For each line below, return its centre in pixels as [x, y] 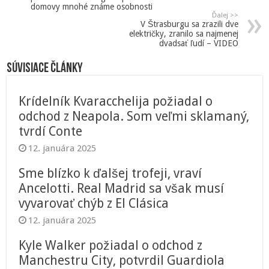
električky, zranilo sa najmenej [183, 34]
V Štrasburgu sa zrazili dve [189, 24]
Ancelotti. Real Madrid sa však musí [122, 189]
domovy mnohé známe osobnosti [92, 7]
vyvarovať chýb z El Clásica [94, 204]
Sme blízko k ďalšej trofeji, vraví [110, 174]
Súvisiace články [45, 69]
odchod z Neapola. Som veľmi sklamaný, [134, 116]
